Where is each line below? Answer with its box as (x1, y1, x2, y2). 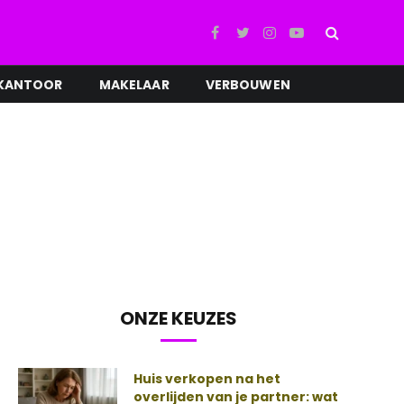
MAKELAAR (98, 75, 170, 94)
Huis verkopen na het (133, 370, 280, 388)
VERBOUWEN (205, 75, 290, 94)
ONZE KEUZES (120, 306, 237, 331)
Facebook (214, 32, 269, 49)
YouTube (295, 32, 344, 49)
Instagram (268, 32, 329, 49)
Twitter (241, 32, 284, 49)
